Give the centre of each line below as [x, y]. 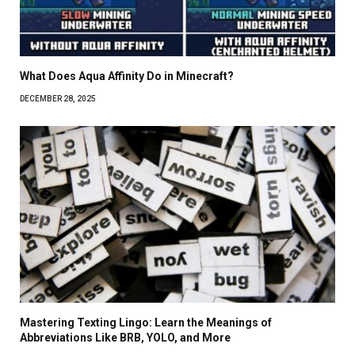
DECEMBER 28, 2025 [58, 98]
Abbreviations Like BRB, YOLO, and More [125, 338]
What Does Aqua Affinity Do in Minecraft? [127, 76]
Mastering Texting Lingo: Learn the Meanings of [146, 323]
